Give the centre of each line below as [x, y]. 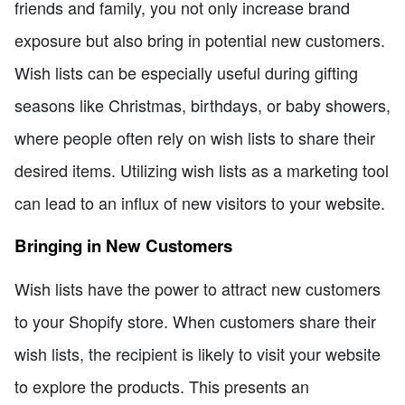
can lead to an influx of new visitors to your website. [200, 203]
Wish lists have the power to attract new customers [198, 289]
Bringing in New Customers [123, 245]
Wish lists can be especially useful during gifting [186, 73]
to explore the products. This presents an [162, 386]
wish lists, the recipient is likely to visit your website [198, 354]
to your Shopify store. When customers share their [195, 321]
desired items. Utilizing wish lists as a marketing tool [202, 170]
